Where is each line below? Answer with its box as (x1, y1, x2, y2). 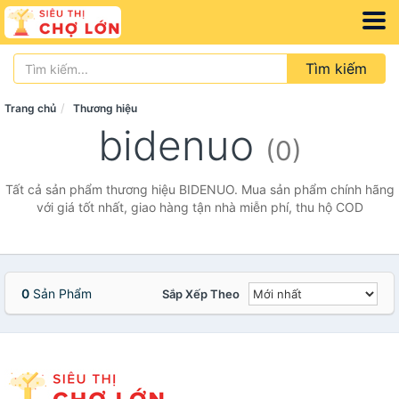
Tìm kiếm (305, 60, 367, 77)
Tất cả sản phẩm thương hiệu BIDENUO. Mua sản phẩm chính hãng (4, 182, 395, 197)
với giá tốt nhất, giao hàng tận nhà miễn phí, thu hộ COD (36, 199, 363, 215)
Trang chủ (4, 102, 56, 115)
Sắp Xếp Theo (162, 287, 240, 301)
